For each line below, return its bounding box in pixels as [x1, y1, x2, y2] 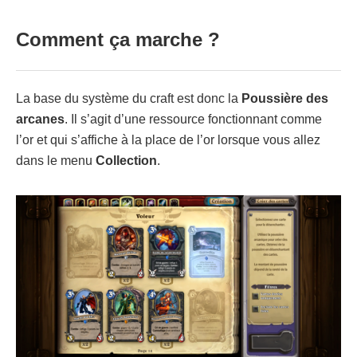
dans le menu [16, 154, 96, 168]
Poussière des [241, 92, 328, 106]
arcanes [16, 112, 65, 127]
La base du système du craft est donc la [16, 92, 241, 106]
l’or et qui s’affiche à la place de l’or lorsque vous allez [16, 133, 320, 147]
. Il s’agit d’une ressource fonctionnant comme [65, 112, 322, 127]
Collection [96, 154, 157, 168]
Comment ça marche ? [16, 29, 220, 51]
